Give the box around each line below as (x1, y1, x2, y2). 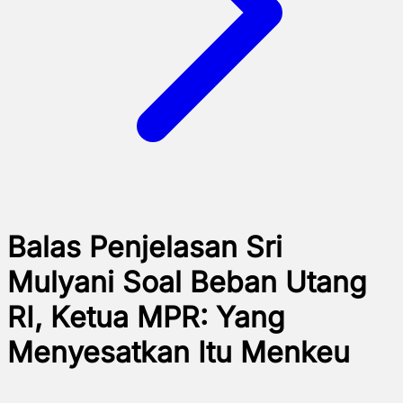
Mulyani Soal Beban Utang (7, 264, 367, 300)
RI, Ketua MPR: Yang (7, 300, 285, 336)
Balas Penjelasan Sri (7, 229, 282, 265)
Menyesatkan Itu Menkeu (7, 335, 350, 371)
